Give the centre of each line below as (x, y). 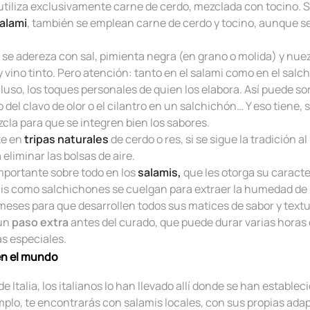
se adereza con (40, 56)
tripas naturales (66, 139)
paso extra (40, 222)
